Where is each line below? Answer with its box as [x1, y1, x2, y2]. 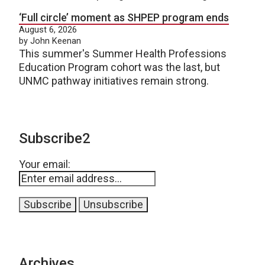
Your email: [19, 157, 70, 170]
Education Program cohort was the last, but [19, 60, 220, 73]
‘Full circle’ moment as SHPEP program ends [19, 11, 229, 24]
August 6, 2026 [19, 24, 77, 35]
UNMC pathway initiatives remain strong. [19, 74, 209, 87]
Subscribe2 [19, 130, 91, 147]
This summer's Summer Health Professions [19, 47, 227, 60]
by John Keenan [19, 35, 81, 46]
